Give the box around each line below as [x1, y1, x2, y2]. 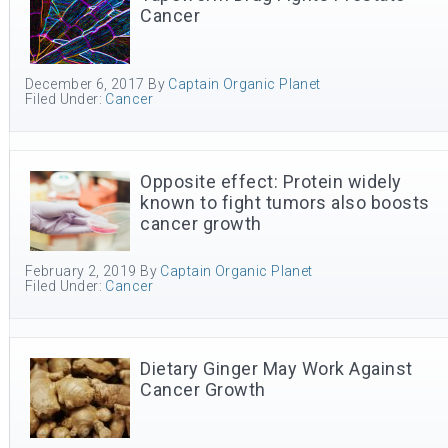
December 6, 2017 [25, 76, 145, 92]
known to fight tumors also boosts [140, 192, 430, 213]
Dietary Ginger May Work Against [140, 358, 413, 379]
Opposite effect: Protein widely [140, 171, 402, 192]
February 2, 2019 [25, 263, 137, 279]
